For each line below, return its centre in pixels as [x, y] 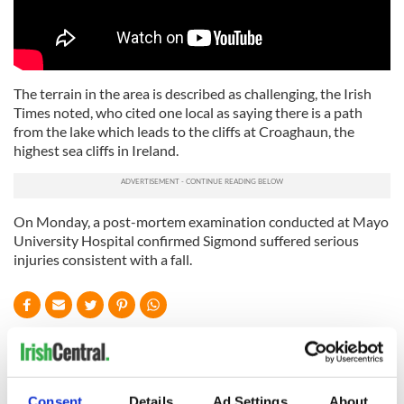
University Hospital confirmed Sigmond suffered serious [186, 241]
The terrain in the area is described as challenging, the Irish [193, 94]
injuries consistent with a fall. [103, 260]
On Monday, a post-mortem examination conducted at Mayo [201, 222]
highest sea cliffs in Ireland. [96, 151]
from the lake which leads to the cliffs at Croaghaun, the [184, 132]
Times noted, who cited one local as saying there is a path [188, 113]
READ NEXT [68, 345]
